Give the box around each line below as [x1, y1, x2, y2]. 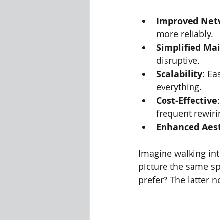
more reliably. [156, 28, 213, 40]
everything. [156, 81, 202, 93]
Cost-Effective [156, 94, 217, 107]
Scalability [156, 68, 202, 80]
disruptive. [156, 55, 200, 66]
